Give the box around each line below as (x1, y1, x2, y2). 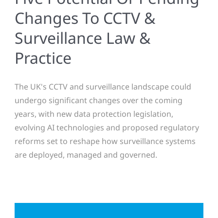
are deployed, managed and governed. (15, 149, 157, 160)
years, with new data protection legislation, (15, 108, 173, 119)
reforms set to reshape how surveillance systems (15, 135, 196, 146)
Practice (15, 47, 72, 68)
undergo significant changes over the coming (15, 94, 182, 106)
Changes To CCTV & (15, 7, 155, 28)
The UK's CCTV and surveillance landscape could (15, 81, 191, 92)
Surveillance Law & (15, 27, 150, 48)
